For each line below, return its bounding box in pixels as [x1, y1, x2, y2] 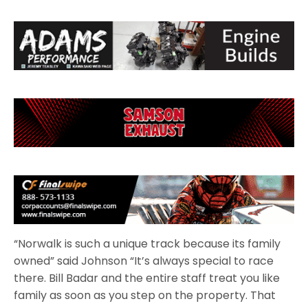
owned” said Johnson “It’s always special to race [14, 253, 274, 269]
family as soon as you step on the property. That [14, 287, 276, 304]
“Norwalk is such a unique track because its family [14, 236, 281, 252]
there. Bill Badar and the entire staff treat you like [14, 270, 280, 287]
